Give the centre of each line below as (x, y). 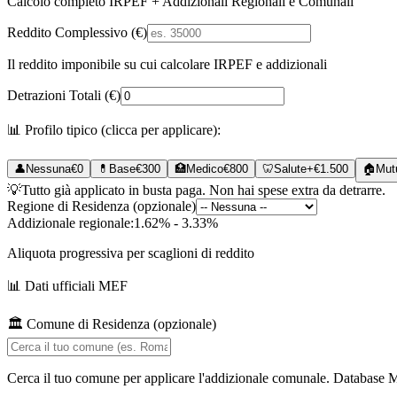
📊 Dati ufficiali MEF (67, 285)
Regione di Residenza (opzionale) (101, 206)
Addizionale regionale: (70, 222)
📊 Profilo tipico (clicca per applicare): (114, 129)
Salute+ (294, 168)
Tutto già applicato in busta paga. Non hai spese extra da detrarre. (203, 190)
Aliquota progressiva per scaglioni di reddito (131, 253)
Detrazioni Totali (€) (64, 95)
